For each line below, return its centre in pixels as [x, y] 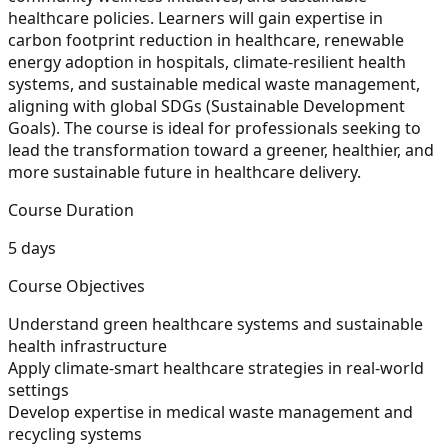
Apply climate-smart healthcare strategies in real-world [216, 367]
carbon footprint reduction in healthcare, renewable [206, 39]
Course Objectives [76, 285]
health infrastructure [87, 345]
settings [40, 389]
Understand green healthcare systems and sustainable [215, 323]
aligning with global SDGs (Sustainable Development [206, 105]
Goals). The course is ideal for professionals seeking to [214, 127]
